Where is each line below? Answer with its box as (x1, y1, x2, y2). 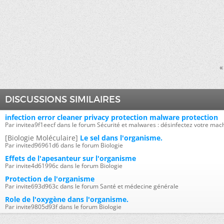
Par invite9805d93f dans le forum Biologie (5, 202, 121, 211)
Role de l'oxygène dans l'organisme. (5, 194, 128, 204)
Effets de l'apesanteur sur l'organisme (5, 153, 136, 163)
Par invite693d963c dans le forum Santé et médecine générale (5, 182, 178, 190)
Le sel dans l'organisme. (80, 133, 162, 142)
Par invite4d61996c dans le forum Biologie (5, 161, 122, 170)
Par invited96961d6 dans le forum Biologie (5, 141, 123, 149)
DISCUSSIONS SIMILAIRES (5, 94, 120, 105)
